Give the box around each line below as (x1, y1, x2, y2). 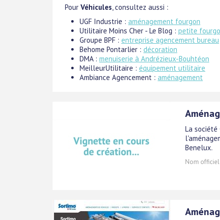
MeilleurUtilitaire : (80, 63, 139, 73)
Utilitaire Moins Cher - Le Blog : (80, 26, 178, 35)
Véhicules (81, 2, 112, 12)
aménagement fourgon (128, 16, 200, 26)
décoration (143, 44, 177, 54)
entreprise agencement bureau (121, 35, 219, 45)
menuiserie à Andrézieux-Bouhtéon (99, 54, 209, 63)
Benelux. (185, 143, 213, 152)
